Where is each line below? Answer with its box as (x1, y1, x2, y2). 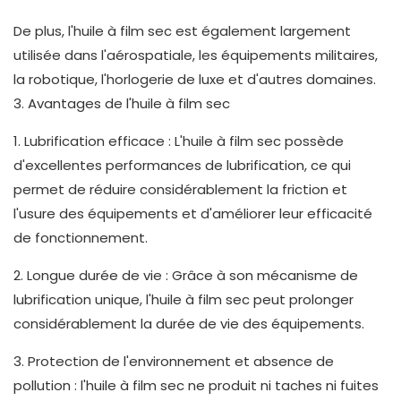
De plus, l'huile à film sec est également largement (13, 21, 351, 41)
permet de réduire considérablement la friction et (13, 180, 347, 200)
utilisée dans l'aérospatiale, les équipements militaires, (13, 46, 378, 65)
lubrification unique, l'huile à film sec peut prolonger (13, 290, 354, 310)
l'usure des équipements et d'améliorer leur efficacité (13, 204, 372, 224)
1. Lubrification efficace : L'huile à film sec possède (13, 132, 344, 151)
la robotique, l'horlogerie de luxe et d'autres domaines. (13, 70, 376, 90)
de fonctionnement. (13, 228, 148, 248)
